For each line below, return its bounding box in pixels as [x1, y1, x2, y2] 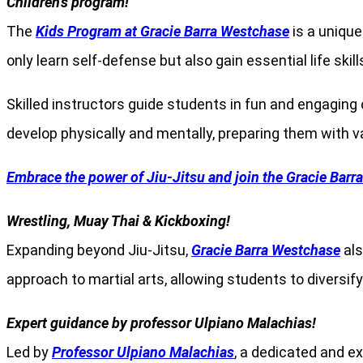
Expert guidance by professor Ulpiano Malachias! [6, 314, 316, 332]
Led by [6, 344, 52, 361]
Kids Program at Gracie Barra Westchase [36, 23, 289, 41]
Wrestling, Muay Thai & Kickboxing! [6, 212, 230, 230]
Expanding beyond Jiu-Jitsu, [6, 241, 191, 259]
